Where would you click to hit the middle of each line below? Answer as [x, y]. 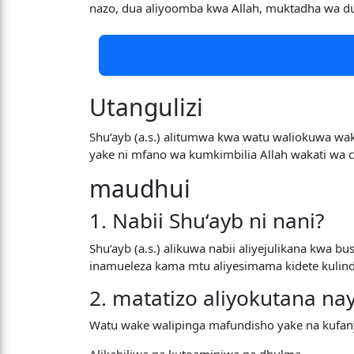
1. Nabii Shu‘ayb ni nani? [207, 220]
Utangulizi [147, 107]
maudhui [140, 188]
